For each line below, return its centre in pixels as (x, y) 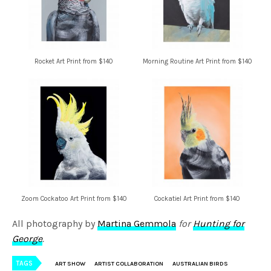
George (27, 239)
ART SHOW (70, 264)
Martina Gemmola (137, 224)
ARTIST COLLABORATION (129, 264)
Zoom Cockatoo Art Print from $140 (74, 199)
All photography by (55, 224)
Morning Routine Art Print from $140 (197, 62)
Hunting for (219, 224)
